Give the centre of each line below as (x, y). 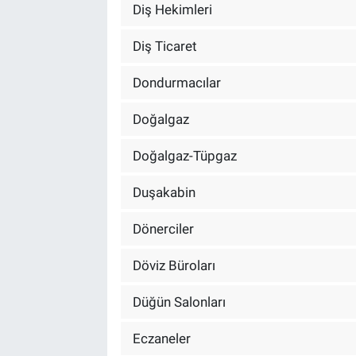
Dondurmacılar (176, 82)
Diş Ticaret (164, 46)
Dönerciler (163, 228)
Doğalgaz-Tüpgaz (184, 155)
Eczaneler (161, 338)
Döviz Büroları (174, 265)
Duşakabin (164, 192)
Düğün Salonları (179, 302)
